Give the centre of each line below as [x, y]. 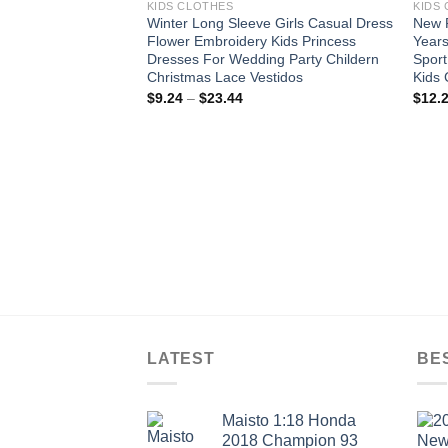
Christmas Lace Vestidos [224, 77]
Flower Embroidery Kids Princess [251, 41]
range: [262, 110]
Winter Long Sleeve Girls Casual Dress [269, 23]
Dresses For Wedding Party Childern [262, 59]
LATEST [181, 359]
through [266, 138]
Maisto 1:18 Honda [289, 420]
